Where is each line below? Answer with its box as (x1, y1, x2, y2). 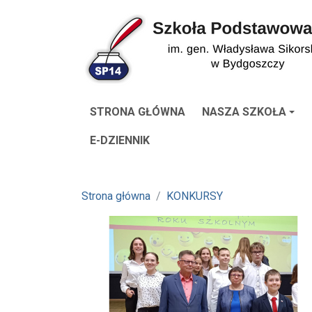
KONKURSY (166, 189, 223, 203)
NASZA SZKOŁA (202, 105, 286, 118)
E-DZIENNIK (90, 134, 150, 147)
